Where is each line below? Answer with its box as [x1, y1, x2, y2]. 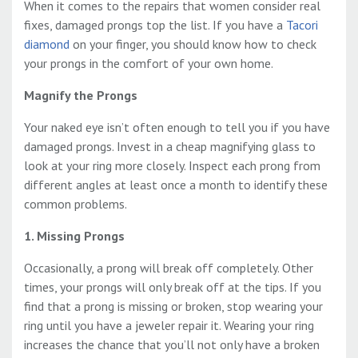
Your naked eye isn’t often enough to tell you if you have [24, 119, 330, 136]
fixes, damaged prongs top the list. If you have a [24, 17, 286, 34]
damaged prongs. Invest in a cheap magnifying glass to [24, 138, 316, 155]
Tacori [286, 17, 318, 34]
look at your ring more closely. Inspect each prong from [24, 157, 320, 174]
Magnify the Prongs [24, 87, 137, 104]
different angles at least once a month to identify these [24, 177, 328, 193]
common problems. [24, 196, 127, 213]
